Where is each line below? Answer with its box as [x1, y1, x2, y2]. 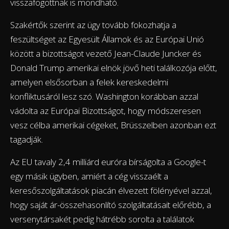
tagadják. [10, 133, 43, 145]
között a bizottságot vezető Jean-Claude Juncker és [10, 47, 201, 59]
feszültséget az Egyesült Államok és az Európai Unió [10, 33, 204, 45]
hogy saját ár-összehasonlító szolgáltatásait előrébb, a [10, 198, 211, 211]
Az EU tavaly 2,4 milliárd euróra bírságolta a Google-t [10, 155, 206, 168]
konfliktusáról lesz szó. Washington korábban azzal [10, 90, 198, 102]
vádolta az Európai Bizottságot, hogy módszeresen [10, 104, 201, 117]
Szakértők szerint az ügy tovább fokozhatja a [10, 18, 176, 31]
